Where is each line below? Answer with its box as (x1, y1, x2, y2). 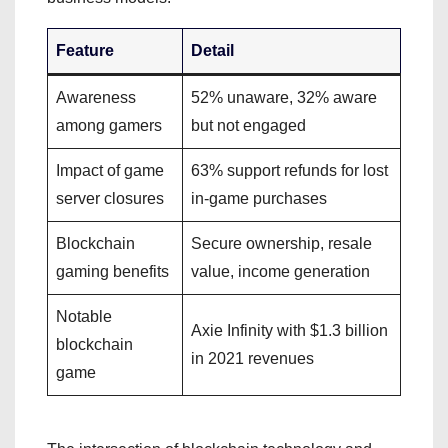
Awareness (56, 89, 136, 106)
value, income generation (191, 263, 370, 280)
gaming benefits (56, 263, 169, 280)
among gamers (56, 117, 162, 134)
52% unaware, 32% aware (191, 89, 377, 106)
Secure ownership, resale (191, 235, 372, 252)
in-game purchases (191, 190, 327, 207)
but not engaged (191, 117, 306, 134)
